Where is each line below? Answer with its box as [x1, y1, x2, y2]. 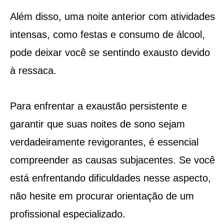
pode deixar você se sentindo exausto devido [9, 46, 210, 58]
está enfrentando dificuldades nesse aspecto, [9, 172, 211, 183]
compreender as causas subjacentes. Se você [9, 154, 215, 165]
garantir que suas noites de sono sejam [9, 118, 185, 129]
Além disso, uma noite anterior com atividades [9, 10, 215, 22]
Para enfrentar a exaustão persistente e [9, 100, 187, 111]
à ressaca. [9, 64, 56, 76]
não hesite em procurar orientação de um [9, 190, 194, 201]
